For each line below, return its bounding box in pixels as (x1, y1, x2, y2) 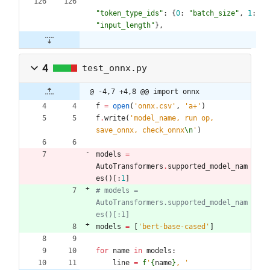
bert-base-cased (142, 222, 206, 231)
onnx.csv (138, 101, 172, 110)
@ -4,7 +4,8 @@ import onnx (90, 87, 199, 96)
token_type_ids (100, 8, 159, 17)
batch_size (193, 8, 235, 17)
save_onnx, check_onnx (96, 125, 184, 134)
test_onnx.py (82, 63, 147, 74)
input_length (100, 20, 151, 30)
